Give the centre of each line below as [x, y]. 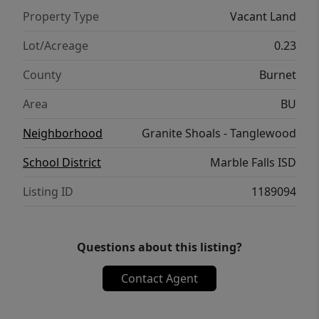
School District [62, 163]
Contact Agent [159, 279]
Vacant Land [263, 17]
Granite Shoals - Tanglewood [219, 134]
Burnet [278, 75]
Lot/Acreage [56, 46]
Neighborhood [63, 134]
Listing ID [48, 192]
